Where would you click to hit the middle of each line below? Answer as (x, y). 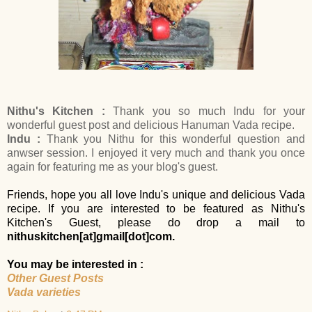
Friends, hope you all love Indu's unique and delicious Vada (156, 194)
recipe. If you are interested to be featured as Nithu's (156, 208)
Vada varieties (44, 292)
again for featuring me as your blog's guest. (112, 166)
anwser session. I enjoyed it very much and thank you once (156, 153)
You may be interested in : (75, 264)
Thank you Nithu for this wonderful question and (176, 139)
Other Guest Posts (55, 278)
